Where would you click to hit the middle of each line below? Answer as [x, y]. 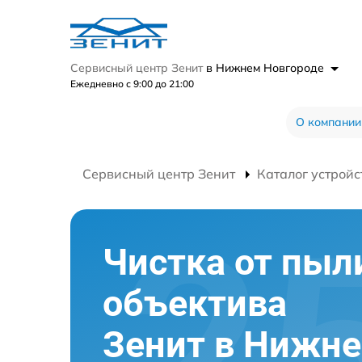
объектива [195, 303]
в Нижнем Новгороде [267, 68]
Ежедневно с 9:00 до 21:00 [132, 84]
